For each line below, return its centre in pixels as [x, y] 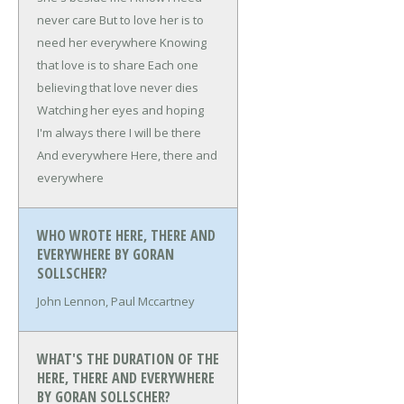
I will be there [165, 133]
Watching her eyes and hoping [120, 110]
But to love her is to [150, 20]
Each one [172, 65]
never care [67, 20]
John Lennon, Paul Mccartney [116, 302]
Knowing [182, 43]
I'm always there [82, 133]
